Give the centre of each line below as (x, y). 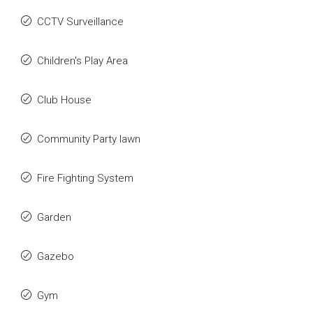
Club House (64, 100)
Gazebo (56, 256)
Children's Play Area (82, 61)
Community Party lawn (89, 139)
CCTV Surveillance (80, 22)
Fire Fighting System (85, 178)
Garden (54, 217)
